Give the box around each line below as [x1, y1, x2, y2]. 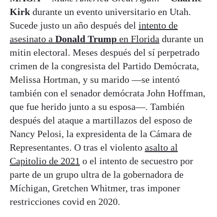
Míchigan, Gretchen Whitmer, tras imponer [10, 182, 180, 193]
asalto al [145, 141, 178, 153]
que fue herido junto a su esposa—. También [10, 101, 185, 112]
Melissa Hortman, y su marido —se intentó [10, 74, 180, 85]
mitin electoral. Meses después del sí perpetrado [10, 46, 200, 58]
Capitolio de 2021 [10, 155, 80, 166]
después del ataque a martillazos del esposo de [10, 114, 192, 125]
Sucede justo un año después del [10, 19, 139, 31]
